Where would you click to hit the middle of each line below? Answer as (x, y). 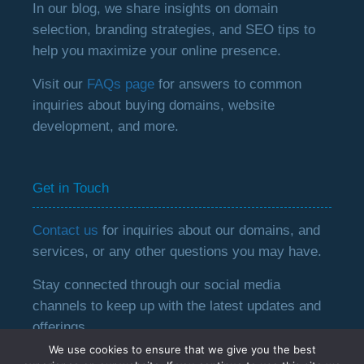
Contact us (66, 230)
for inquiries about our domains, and (210, 230)
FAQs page (121, 84)
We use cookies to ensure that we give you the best (182, 349)
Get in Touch (71, 188)
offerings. (61, 327)
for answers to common (228, 84)
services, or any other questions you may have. (178, 251)
